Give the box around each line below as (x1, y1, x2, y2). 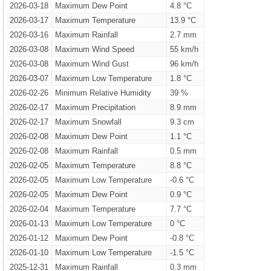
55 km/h (169, 45, 198, 54)
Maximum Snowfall (54, 117, 122, 126)
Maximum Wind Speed (54, 45, 134, 54)
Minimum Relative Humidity (54, 88, 151, 97)
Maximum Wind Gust (54, 59, 129, 68)
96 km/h (169, 59, 198, 68)
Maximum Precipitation (54, 103, 135, 112)
